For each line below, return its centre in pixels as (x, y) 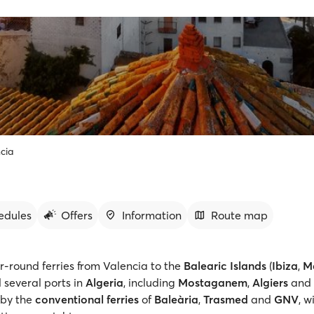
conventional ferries (87, 299)
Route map (239, 215)
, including (151, 282)
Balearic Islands (225, 266)
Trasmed (226, 299)
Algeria (104, 282)
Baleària (176, 299)
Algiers (270, 282)
